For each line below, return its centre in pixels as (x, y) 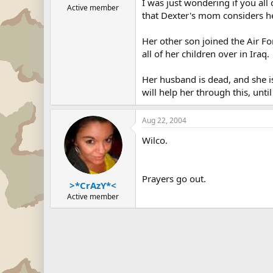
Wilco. (155, 140)
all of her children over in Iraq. (206, 54)
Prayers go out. (174, 179)
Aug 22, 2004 (164, 120)
